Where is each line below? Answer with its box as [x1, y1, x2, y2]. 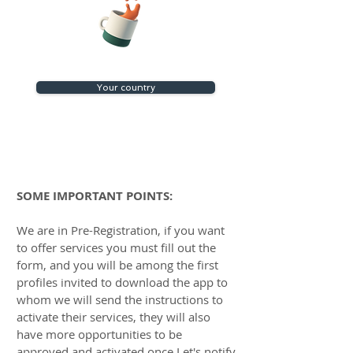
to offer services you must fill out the [17, 240, 216, 255]
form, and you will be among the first [17, 257, 218, 273]
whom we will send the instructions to [17, 292, 223, 307]
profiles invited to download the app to [17, 274, 228, 290]
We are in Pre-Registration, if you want [17, 222, 225, 238]
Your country [96, 82, 155, 93]
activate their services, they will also [17, 309, 210, 325]
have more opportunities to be [17, 326, 182, 342]
